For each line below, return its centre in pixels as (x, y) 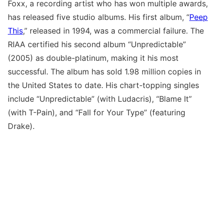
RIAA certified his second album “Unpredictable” (97, 44)
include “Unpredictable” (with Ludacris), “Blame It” (100, 99)
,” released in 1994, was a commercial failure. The (113, 30)
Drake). (21, 126)
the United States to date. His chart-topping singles (103, 85)
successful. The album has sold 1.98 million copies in (104, 71)
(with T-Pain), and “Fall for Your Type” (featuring (97, 112)
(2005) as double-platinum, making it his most (93, 58)
